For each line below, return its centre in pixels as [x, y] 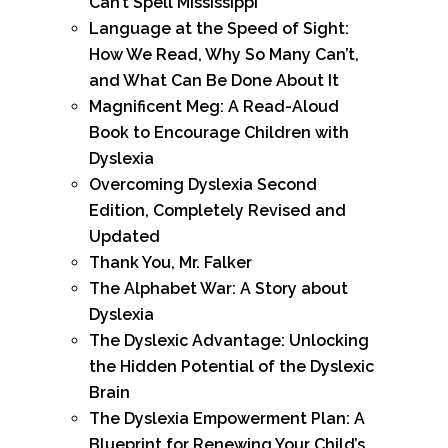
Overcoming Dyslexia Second [203, 185]
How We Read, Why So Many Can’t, [224, 55]
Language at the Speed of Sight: [219, 29]
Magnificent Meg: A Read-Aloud [214, 107]
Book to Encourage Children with [219, 133]
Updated [124, 237]
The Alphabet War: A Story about [218, 289]
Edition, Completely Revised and [217, 211]
